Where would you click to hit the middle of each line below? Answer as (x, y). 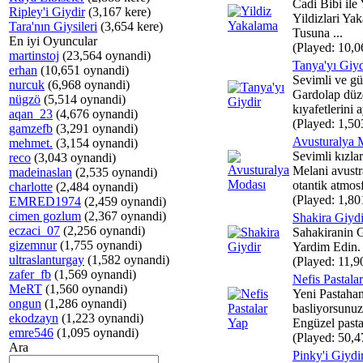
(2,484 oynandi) (95, 187)
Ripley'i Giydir (47, 12)
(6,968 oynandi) (87, 85)
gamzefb (31, 128)
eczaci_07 (34, 231)
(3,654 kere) (130, 26)
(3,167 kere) (118, 12)
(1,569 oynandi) (94, 274)
